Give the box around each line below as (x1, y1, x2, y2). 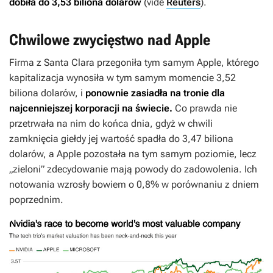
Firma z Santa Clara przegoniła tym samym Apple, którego (9, 57, 259, 69)
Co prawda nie (172, 102, 237, 115)
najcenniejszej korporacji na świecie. (9, 102, 172, 115)
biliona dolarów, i (9, 87, 85, 99)
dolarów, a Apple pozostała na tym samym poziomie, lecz (9, 148, 257, 160)
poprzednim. (9, 194, 63, 206)
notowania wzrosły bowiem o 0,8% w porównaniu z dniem (9, 179, 259, 191)
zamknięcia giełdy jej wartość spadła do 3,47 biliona (9, 133, 233, 145)
